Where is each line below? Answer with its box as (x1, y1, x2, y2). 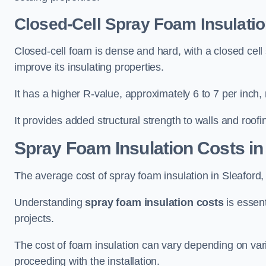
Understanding (14, 197, 85, 208)
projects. (14, 213, 54, 224)
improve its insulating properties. (14, 61, 164, 73)
